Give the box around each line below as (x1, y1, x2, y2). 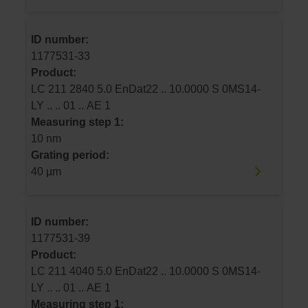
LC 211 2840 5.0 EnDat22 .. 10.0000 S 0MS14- (31, 82, 69, 95)
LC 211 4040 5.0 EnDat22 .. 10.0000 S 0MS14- (31, 265, 69, 278)
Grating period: (31, 148, 109, 161)
